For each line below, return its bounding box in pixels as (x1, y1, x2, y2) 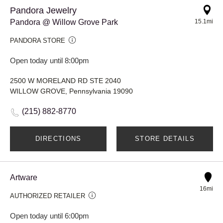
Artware (10, 173, 37, 182)
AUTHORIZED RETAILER (10, 192, 85, 200)
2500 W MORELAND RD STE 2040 (10, 76, 121, 85)
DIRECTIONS (35, 134, 82, 142)
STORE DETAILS (135, 134, 195, 142)
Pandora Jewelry (10, 5, 77, 15)
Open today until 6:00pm (10, 211, 89, 220)
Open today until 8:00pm (10, 56, 89, 65)
